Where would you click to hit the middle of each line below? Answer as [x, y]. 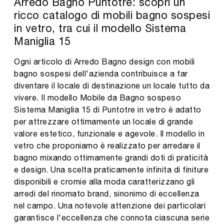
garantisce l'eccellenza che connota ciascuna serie [112, 217]
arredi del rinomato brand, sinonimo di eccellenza [107, 193]
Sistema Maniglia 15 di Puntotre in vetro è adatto [108, 109]
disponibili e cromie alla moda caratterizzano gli [104, 181]
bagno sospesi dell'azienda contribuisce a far [101, 73]
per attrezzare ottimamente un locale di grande [103, 121]
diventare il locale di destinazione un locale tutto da [112, 85]
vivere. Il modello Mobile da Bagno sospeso [97, 97]
